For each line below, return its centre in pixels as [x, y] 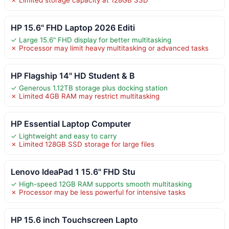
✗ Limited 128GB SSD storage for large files [83, 144]
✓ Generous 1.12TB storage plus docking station [89, 88]
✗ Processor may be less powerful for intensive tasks [98, 192]
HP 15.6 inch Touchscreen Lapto [74, 220]
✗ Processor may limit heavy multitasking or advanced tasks [110, 48]
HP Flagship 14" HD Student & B [73, 75]
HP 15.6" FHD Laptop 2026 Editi [73, 27]
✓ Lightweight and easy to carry [64, 136]
